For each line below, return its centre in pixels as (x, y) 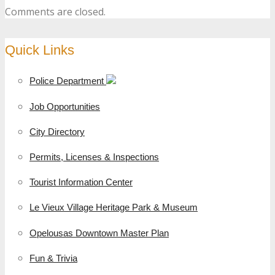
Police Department (68, 81)
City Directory (57, 131)
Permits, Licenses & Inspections (94, 157)
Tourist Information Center (81, 182)
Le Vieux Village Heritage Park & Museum (114, 207)
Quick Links (40, 50)
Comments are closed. (55, 11)
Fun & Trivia (53, 258)
